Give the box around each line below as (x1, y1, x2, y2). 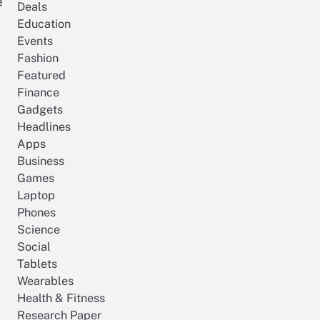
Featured (17, 69, 66, 83)
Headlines (17, 120, 71, 134)
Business (17, 154, 64, 169)
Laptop (17, 189, 55, 203)
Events (17, 34, 53, 49)
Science (17, 223, 60, 237)
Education (17, 17, 71, 31)
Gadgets (17, 103, 63, 117)
